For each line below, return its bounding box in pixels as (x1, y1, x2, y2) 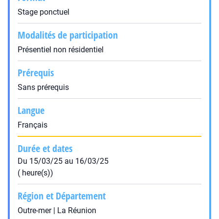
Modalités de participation (18, 28, 118, 42)
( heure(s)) (18, 168, 53, 177)
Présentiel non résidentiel (18, 45, 104, 54)
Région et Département (18, 189, 106, 202)
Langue (18, 104, 44, 117)
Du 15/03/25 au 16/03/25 (18, 156, 109, 166)
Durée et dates (18, 142, 72, 155)
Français (18, 120, 47, 130)
